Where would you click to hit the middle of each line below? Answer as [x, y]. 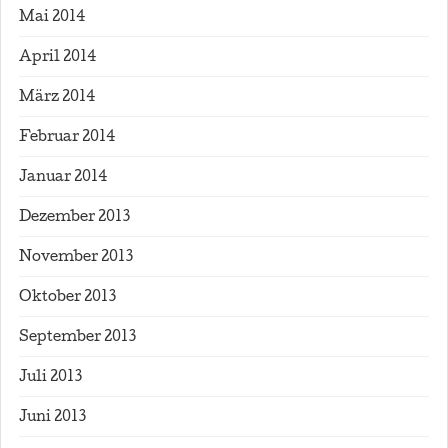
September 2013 [77, 338]
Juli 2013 [50, 378]
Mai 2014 [52, 18]
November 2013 [76, 258]
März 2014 [57, 98]
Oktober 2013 [67, 298]
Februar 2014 [67, 138]
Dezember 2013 [74, 218]
